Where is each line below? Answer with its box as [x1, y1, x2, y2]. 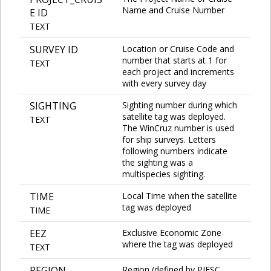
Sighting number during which [122, 99, 237, 111]
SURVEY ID [30, 42, 78, 56]
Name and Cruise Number [122, 4, 224, 16]
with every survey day [122, 77, 206, 89]
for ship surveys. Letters [122, 133, 216, 145]
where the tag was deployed [122, 238, 233, 250]
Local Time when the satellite [122, 189, 237, 201]
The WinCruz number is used [122, 122, 234, 134]
